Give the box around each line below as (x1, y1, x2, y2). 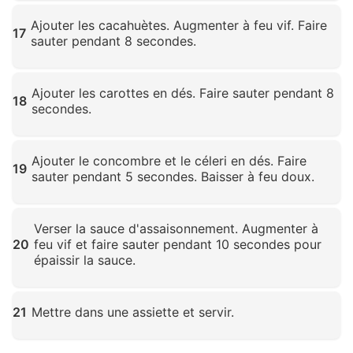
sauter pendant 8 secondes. (31, 33, 196, 50)
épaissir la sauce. (34, 252, 136, 269)
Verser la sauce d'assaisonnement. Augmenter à (34, 221, 318, 237)
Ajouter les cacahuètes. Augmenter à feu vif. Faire (31, 17, 327, 34)
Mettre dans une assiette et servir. (32, 304, 234, 321)
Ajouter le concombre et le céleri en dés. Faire (32, 153, 307, 169)
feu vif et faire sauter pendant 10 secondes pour (34, 236, 321, 253)
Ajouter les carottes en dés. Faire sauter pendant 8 (32, 85, 334, 102)
